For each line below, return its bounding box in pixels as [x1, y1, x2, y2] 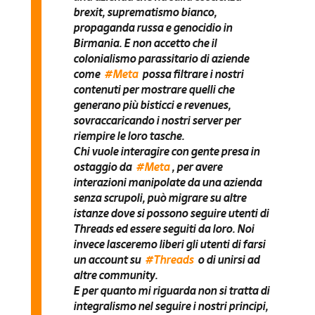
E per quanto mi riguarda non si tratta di [72, 283, 269, 297]
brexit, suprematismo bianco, [72, 4, 217, 19]
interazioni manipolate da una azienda [72, 174, 262, 189]
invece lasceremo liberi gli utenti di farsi [72, 236, 265, 251]
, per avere [171, 159, 222, 174]
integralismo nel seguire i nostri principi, [72, 298, 268, 313]
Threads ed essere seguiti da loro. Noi [72, 221, 254, 236]
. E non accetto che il [118, 35, 217, 50]
